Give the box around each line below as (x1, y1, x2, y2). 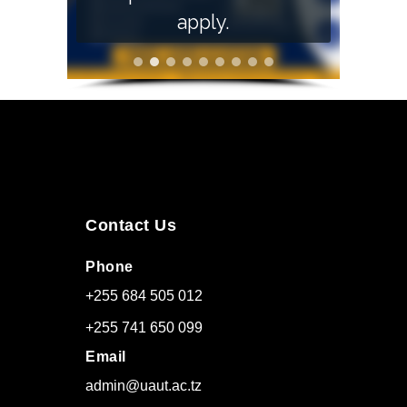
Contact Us (85, 216, 176, 235)
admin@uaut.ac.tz (85, 378, 202, 394)
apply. (177, 11, 230, 34)
